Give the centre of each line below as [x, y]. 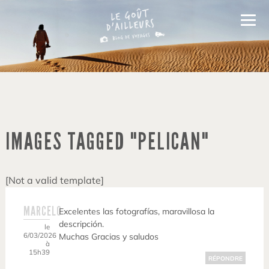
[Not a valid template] [54, 180]
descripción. [82, 224]
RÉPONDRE [226, 259]
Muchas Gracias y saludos [109, 237]
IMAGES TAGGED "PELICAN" [107, 142]
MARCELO [42, 211]
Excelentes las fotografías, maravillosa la [137, 212]
